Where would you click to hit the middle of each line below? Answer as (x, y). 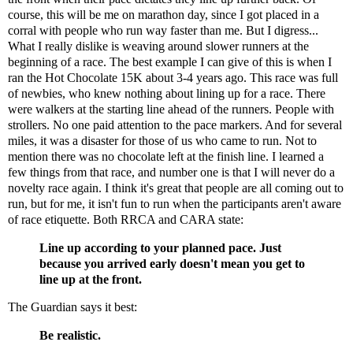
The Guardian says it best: (72, 307)
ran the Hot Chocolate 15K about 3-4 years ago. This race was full (173, 77)
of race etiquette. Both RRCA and (94, 219)
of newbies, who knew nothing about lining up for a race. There (167, 93)
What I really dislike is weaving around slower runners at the (158, 46)
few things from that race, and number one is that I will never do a (171, 172)
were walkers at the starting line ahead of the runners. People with (171, 109)
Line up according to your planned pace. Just (160, 247)
